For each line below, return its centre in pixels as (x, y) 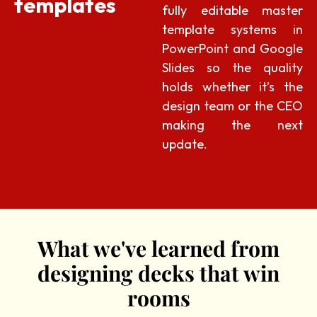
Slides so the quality (232, 67)
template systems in (232, 29)
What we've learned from (158, 248)
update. (185, 144)
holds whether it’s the (232, 86)
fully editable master (232, 10)
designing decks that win (158, 273)
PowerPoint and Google (232, 48)
